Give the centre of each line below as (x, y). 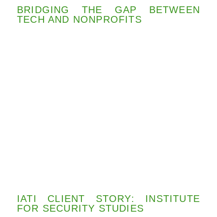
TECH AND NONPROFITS (79, 20)
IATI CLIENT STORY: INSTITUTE (108, 199)
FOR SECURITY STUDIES (80, 209)
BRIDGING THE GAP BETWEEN (108, 10)
